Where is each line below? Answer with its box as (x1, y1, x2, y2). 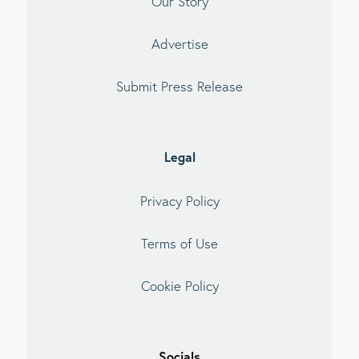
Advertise (151, 34, 208, 52)
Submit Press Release (116, 78, 243, 95)
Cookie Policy (140, 277, 219, 294)
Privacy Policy (139, 192, 220, 209)
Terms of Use (141, 234, 218, 252)
